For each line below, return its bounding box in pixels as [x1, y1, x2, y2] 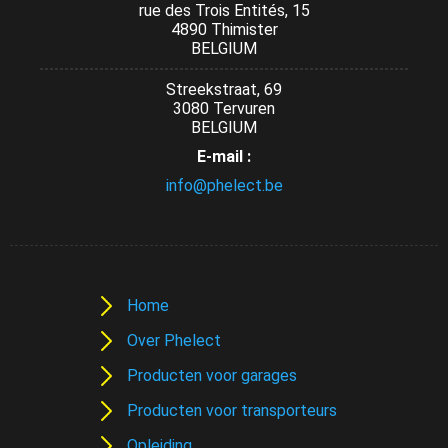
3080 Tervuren [173, 99, 275, 118]
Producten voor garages [127, 366, 297, 385]
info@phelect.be [165, 176, 283, 195]
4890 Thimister [170, 20, 278, 39]
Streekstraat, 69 [166, 80, 282, 99]
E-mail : [197, 147, 251, 166]
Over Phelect [127, 331, 221, 350]
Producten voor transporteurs [127, 401, 337, 420]
